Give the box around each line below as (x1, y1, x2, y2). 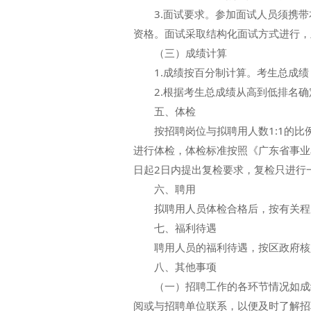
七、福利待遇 (133, 221, 217, 235)
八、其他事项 (133, 260, 217, 274)
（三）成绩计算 (133, 46, 227, 60)
